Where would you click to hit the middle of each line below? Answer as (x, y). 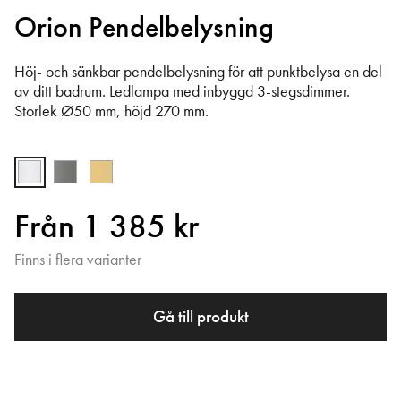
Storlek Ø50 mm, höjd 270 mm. (111, 111)
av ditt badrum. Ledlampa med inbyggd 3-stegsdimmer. (182, 91)
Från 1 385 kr (107, 226)
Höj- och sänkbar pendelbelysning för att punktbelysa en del (198, 71)
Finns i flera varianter (78, 260)
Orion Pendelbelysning (144, 28)
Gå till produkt (200, 317)
